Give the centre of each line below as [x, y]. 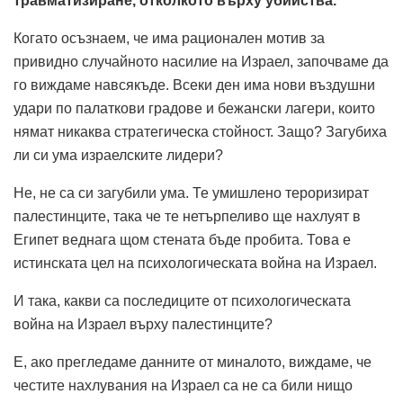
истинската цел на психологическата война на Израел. [195, 263]
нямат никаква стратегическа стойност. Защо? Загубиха [200, 131]
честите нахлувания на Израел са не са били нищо [183, 385]
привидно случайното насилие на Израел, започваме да [201, 61]
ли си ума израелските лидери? [118, 155]
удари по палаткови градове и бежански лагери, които [194, 108]
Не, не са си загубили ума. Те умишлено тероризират [191, 193]
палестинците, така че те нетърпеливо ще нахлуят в [187, 216]
